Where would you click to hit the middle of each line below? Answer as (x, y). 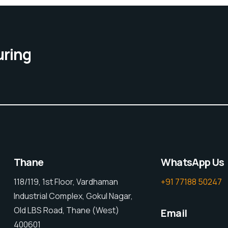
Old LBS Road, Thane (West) (66, 210)
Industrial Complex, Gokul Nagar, (73, 196)
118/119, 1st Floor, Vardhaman (66, 182)
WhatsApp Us (193, 162)
